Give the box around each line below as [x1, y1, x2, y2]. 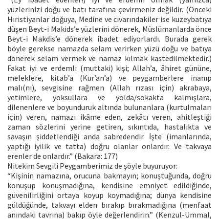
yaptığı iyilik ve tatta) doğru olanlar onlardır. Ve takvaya [7, 141, 212, 151]
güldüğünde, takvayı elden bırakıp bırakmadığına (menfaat [7, 199, 212, 210]
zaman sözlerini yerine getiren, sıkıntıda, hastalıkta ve [7, 121, 212, 131]
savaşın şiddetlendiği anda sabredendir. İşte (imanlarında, [7, 131, 212, 141]
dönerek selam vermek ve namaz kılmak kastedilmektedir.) [7, 53, 212, 63]
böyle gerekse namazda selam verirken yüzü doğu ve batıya [7, 43, 212, 53]
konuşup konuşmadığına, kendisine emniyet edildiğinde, [7, 180, 212, 190]
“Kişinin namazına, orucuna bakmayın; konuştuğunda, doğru [7, 170, 212, 180]
